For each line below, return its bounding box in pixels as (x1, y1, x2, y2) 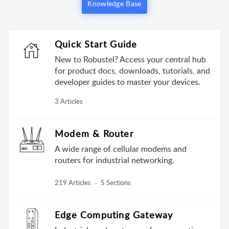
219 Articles (55, 178, 91, 188)
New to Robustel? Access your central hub (55, 54, 206, 65)
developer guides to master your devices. (55, 76, 200, 88)
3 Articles (55, 97, 83, 106)
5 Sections (101, 178, 131, 188)
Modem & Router (55, 127, 134, 140)
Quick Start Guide (55, 38, 138, 51)
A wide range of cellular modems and (55, 143, 187, 155)
